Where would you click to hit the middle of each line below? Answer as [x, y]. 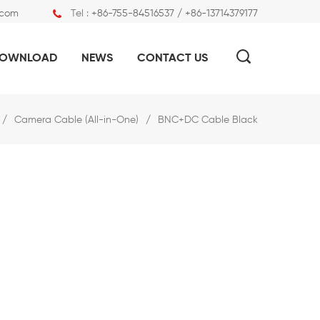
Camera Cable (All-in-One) [76, 120]
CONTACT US [172, 59]
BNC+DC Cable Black [208, 120]
